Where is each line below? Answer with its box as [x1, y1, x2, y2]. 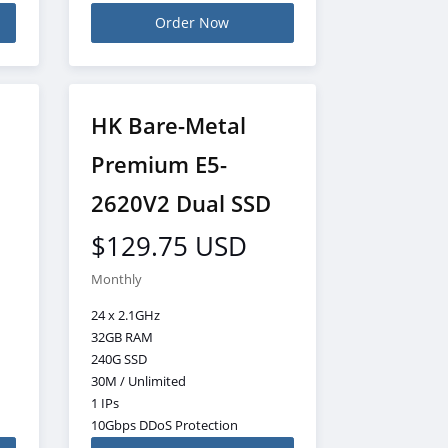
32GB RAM [91, 328, 153, 346]
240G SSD [91, 350, 147, 368]
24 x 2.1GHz [91, 306, 160, 324]
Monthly [91, 271, 142, 288]
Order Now [155, 14, 230, 32]
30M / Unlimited [91, 372, 186, 390]
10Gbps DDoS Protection [91, 416, 238, 434]
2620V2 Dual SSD [91, 188, 271, 218]
